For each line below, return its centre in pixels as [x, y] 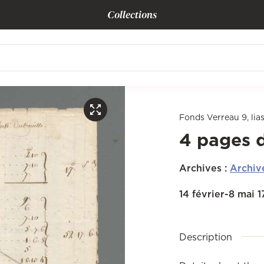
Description [206, 237]
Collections [132, 14]
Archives [200, 168]
